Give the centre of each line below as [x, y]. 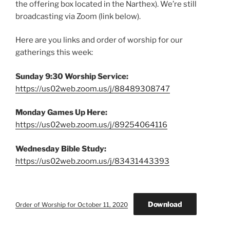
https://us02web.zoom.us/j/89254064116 [91, 125]
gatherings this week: [54, 53]
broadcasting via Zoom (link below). [78, 16]
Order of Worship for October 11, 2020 [72, 205]
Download [165, 204]
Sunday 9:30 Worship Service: [72, 76]
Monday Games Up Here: [61, 113]
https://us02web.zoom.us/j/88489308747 [93, 89]
